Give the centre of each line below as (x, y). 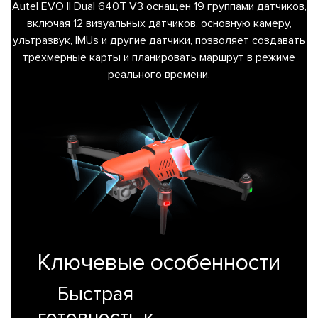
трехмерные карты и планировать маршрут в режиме (159, 58)
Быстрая (95, 294)
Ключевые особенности (159, 263)
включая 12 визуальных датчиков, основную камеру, (159, 24)
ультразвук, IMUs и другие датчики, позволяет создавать (159, 41)
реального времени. (159, 75)
